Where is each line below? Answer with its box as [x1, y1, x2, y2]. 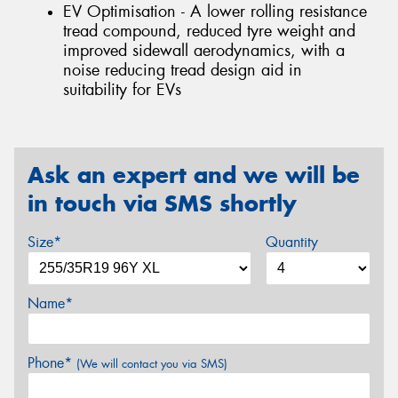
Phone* [28, 354, 76, 373]
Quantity [265, 233, 318, 252]
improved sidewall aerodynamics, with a [63, 40, 345, 62]
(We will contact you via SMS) [76, 356, 227, 372]
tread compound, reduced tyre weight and [63, 20, 355, 43]
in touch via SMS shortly [28, 188, 297, 218]
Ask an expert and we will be [28, 160, 360, 189]
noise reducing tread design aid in [63, 60, 302, 82]
